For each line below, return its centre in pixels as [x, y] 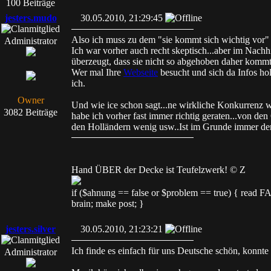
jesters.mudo [31, 18]
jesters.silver [31, 229]
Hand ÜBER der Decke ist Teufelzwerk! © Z [158, 170]
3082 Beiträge [31, 112]
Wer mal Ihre [97, 72]
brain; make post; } [108, 204]
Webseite [141, 72]
